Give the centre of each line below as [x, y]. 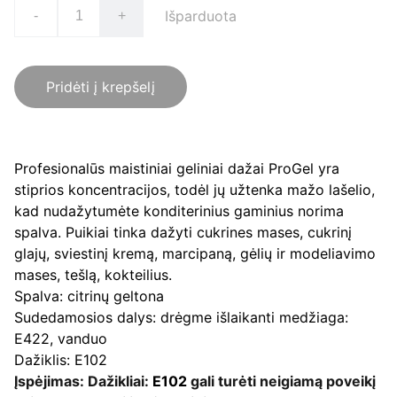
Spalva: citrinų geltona [89, 296]
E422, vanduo [61, 339]
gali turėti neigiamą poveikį [283, 381]
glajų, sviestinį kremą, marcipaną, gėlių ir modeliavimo [195, 253]
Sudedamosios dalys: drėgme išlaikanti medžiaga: [181, 317]
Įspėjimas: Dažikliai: [82, 381]
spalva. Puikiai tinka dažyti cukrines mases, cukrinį [183, 232]
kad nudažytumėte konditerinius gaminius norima [179, 211]
